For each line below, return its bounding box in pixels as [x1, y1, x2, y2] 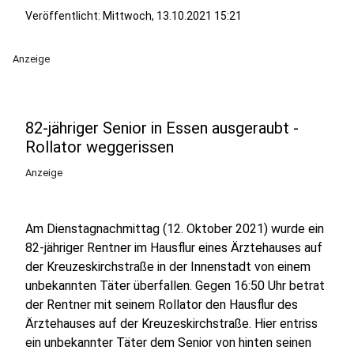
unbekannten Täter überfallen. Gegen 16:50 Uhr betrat [25, 278, 325, 293]
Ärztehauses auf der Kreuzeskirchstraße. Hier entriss [25, 316, 318, 331]
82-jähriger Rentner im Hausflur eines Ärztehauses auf [25, 240, 322, 255]
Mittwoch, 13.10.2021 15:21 [103, 9, 242, 22]
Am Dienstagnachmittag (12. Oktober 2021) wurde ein [25, 221, 324, 236]
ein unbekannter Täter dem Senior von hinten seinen [25, 335, 311, 350]
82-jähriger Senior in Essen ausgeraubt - [25, 119, 299, 137]
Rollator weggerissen [25, 137, 174, 156]
